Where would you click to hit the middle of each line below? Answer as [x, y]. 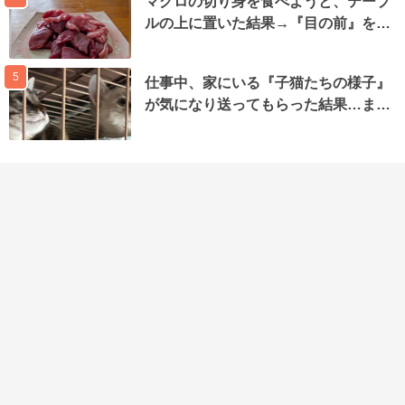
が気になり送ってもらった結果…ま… [268, 104]
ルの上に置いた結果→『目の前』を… [268, 23]
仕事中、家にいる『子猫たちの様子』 [268, 82]
